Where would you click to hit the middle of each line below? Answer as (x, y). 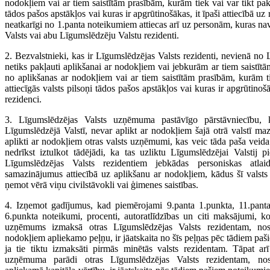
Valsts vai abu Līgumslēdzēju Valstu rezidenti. (92, 35)
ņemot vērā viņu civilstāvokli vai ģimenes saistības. (102, 185)
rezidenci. (23, 99)
